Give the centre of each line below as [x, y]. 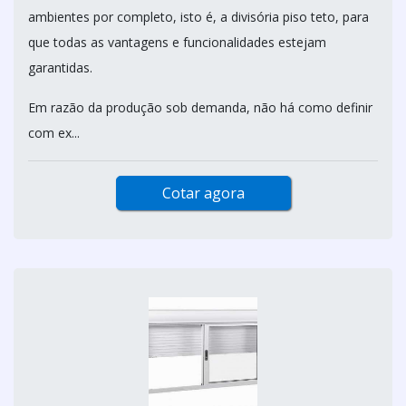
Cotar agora [203, 193]
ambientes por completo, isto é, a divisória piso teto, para [198, 17]
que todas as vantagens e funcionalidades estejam [177, 42]
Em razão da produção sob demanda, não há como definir [200, 107]
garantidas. [62, 68]
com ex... [54, 133]
